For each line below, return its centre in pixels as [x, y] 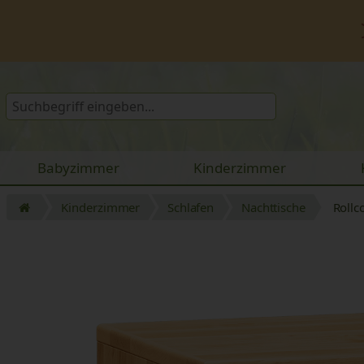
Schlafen [191, 207]
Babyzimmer [78, 167]
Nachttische [273, 207]
